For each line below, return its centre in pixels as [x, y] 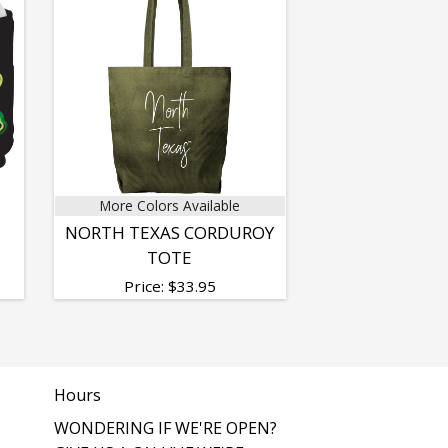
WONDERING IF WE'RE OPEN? [165, 427]
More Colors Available [169, 205]
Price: [145, 285]
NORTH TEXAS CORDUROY [170, 232]
